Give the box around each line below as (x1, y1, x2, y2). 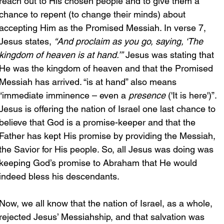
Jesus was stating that (123, 49, 216, 60)
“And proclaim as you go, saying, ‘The (54, 35, 205, 46)
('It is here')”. (165, 89, 219, 100)
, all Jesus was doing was (112, 143, 216, 154)
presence (128, 89, 165, 100)
